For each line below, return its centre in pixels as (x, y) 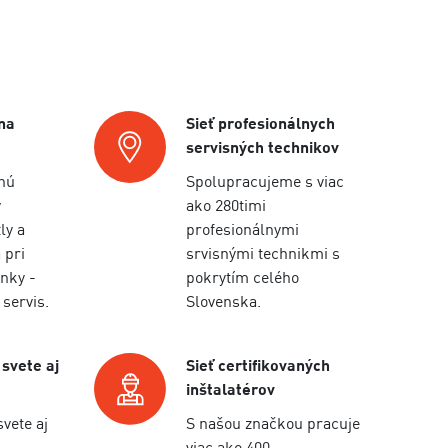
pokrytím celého (243, 277)
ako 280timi (226, 205)
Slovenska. (224, 301)
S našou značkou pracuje (273, 423)
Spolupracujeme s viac (265, 181)
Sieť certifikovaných (258, 365)
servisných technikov (263, 147)
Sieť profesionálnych (261, 123)
